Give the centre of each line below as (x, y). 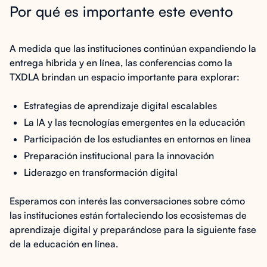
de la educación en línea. (64, 244)
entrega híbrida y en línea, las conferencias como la (121, 63)
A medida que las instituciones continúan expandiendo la (133, 48)
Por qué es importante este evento (121, 11)
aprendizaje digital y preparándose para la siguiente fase (133, 229)
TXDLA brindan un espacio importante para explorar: (125, 77)
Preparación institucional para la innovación (119, 156)
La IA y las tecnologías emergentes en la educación (134, 122)
